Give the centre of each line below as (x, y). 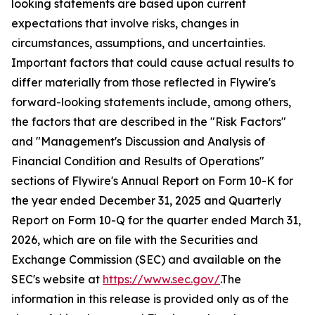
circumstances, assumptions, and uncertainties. (138, 43)
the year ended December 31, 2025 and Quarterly (146, 200)
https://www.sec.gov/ (161, 279)
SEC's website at (57, 279)
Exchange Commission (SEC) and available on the (146, 259)
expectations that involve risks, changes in (125, 23)
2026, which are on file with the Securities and (135, 240)
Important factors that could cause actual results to (153, 63)
